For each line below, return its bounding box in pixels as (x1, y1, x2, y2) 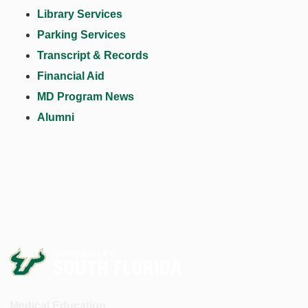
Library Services (37, 8, 122, 20)
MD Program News (37, 90, 134, 102)
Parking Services (37, 28, 126, 41)
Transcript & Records (37, 49, 148, 61)
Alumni (37, 111, 74, 123)
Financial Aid (37, 69, 104, 82)
